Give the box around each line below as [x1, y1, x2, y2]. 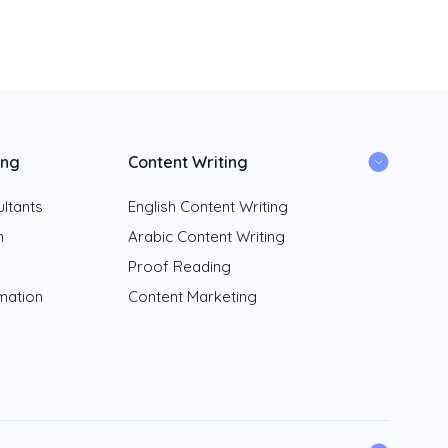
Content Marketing [127, 287, 257, 307]
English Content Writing [127, 197, 288, 217]
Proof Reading [127, 257, 231, 277]
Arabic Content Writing [127, 227, 285, 247]
